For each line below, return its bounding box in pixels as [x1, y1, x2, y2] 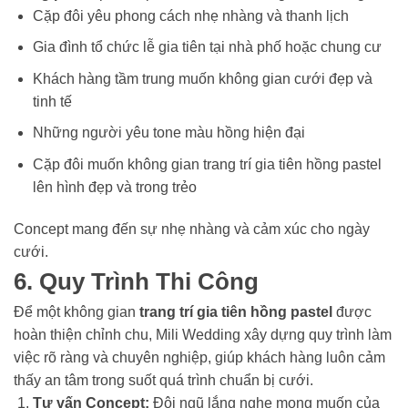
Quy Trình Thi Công [39, 268, 259, 294]
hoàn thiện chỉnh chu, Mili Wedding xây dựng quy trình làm [14, 326, 392, 342]
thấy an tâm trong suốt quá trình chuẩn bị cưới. [14, 372, 313, 388]
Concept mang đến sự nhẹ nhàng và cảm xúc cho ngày [14, 220, 370, 237]
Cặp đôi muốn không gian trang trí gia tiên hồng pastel [32, 156, 382, 172]
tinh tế [32, 93, 72, 109]
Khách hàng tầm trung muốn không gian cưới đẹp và [32, 70, 372, 87]
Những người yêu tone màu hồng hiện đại [32, 125, 305, 141]
